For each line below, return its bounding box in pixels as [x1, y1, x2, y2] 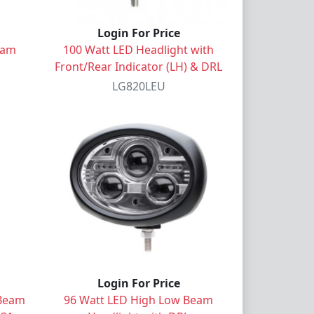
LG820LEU [111, 78, 165, 94]
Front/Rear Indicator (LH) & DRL [55, 58, 222, 74]
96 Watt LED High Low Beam [64, 292, 213, 308]
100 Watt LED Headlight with [63, 41, 214, 57]
